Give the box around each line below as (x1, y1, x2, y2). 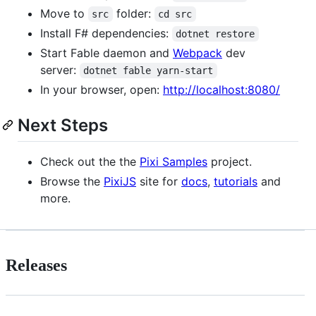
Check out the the (40, 154, 140, 169)
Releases (6, 256, 67, 275)
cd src (158, 8, 193, 20)
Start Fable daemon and (40, 46, 173, 61)
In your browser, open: (40, 83, 163, 97)
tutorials (214, 174, 257, 189)
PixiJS (104, 174, 136, 189)
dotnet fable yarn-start (83, 65, 214, 77)
